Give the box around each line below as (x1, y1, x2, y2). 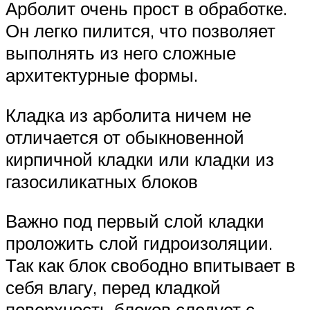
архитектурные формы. (6, 64, 198, 86)
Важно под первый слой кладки (6, 210, 264, 232)
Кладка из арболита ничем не (6, 103, 251, 126)
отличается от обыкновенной (6, 125, 244, 148)
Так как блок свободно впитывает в (6, 254, 295, 277)
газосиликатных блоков (6, 170, 198, 192)
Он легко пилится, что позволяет (6, 19, 275, 42)
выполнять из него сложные (6, 42, 236, 64)
